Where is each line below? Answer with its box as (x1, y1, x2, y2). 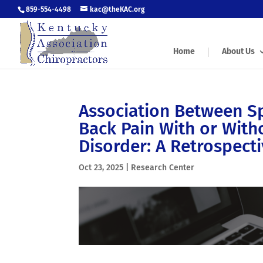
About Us (222, 46, 255, 56)
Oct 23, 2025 (79, 163, 124, 173)
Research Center (131, 163, 195, 173)
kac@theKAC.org (90, 5, 145, 14)
